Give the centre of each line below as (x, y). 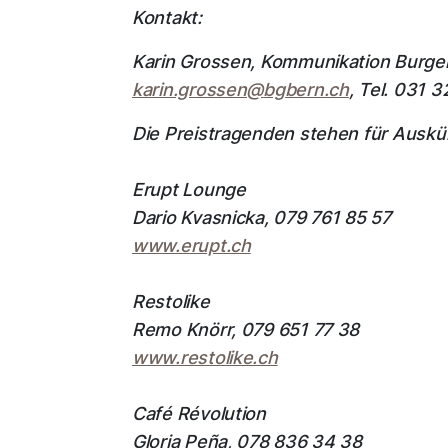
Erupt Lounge (191, 190)
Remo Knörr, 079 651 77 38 (245, 330)
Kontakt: (166, 18)
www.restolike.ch (204, 358)
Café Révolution (198, 414)
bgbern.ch (306, 90)
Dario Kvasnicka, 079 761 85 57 (261, 218)
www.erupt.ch (191, 246)
